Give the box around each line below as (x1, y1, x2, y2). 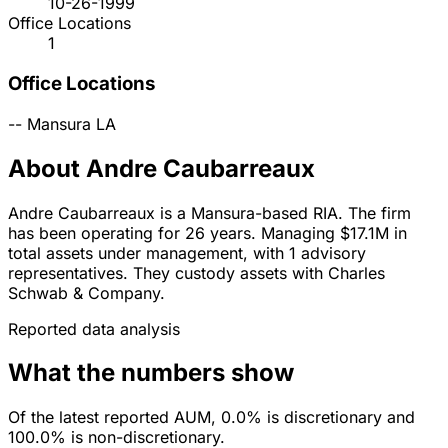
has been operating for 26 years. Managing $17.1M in (8, 222, 407, 243)
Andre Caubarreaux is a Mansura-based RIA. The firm (8, 202, 411, 223)
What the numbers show (8, 358, 294, 388)
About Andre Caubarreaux (8, 153, 315, 183)
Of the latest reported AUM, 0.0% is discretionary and (8, 407, 415, 428)
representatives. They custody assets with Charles (8, 262, 385, 283)
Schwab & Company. (8, 282, 165, 303)
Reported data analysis (8, 318, 180, 339)
